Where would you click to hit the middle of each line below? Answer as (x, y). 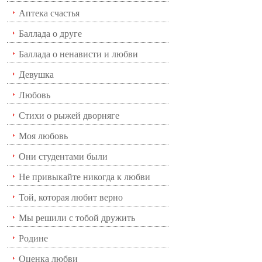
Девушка (36, 74)
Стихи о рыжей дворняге (69, 115)
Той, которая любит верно (70, 197)
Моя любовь (43, 135)
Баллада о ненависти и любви (78, 54)
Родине (33, 238)
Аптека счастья (49, 13)
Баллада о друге (50, 33)
